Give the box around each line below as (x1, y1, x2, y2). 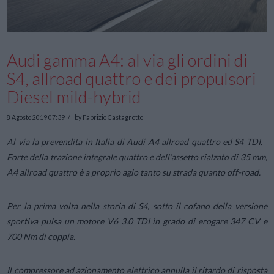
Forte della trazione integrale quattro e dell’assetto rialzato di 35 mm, (7, 151, 267, 162)
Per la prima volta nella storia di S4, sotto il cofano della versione (7, 200, 267, 211)
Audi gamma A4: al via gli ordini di (7, 49, 248, 70)
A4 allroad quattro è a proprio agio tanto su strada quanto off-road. (7, 166, 261, 177)
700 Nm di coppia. (7, 231, 76, 242)
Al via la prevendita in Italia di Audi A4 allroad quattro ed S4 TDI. (7, 136, 262, 147)
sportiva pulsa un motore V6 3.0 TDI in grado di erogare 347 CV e (7, 215, 267, 226)
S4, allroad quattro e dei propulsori (7, 67, 257, 89)
